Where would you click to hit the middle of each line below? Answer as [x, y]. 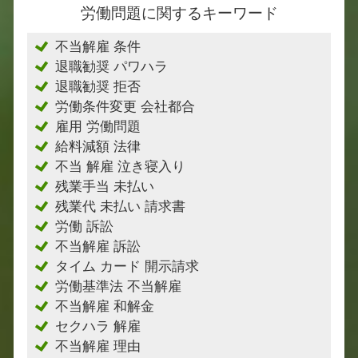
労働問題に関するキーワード [179, 13]
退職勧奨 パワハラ [111, 67]
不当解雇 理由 [98, 346]
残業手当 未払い [105, 187]
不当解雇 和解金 [105, 306]
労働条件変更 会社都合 [125, 107]
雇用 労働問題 [98, 127]
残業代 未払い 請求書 [120, 207]
